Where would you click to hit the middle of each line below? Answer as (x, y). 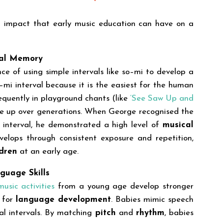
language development (63, 199)
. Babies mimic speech (152, 199)
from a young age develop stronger (124, 186)
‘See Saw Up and (162, 98)
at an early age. (48, 151)
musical (178, 125)
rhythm (150, 213)
